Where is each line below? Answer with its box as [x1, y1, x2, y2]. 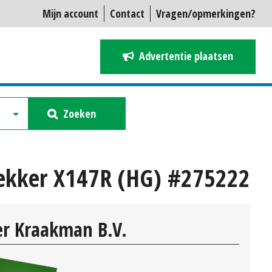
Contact [110, 6, 144, 21]
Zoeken [63, 106, 96, 121]
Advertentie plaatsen [139, 49, 233, 63]
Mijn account [42, 6, 98, 21]
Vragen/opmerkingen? [156, 6, 256, 21]
